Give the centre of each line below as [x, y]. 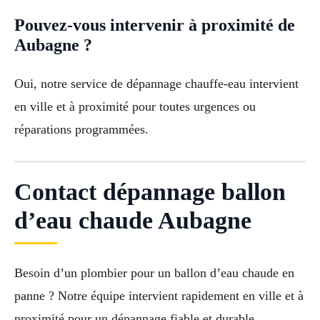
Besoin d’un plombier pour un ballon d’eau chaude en [154, 272]
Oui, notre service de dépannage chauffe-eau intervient [156, 83]
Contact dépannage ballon [150, 191]
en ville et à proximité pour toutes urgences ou [135, 106]
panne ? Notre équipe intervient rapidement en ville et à [159, 295]
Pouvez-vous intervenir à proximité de [155, 25]
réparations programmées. [81, 129]
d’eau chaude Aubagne [133, 220]
